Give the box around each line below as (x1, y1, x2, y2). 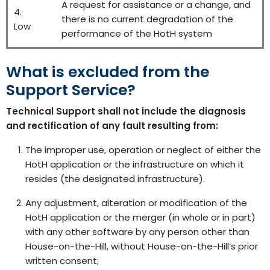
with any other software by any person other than (25, 225, 250, 238)
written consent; (25, 254, 99, 267)
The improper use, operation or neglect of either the (25, 143, 261, 156)
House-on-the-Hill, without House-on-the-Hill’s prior (25, 239, 258, 253)
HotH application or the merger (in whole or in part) (25, 210, 256, 224)
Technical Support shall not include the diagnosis (6, 104, 246, 118)
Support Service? (6, 79, 136, 101)
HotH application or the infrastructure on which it (25, 157, 244, 171)
